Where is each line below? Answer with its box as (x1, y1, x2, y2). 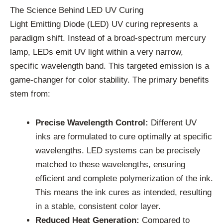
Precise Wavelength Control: (35, 117, 148, 127)
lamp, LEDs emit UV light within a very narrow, (10, 47, 183, 57)
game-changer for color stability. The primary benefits (10, 75, 209, 85)
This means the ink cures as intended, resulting (35, 187, 212, 197)
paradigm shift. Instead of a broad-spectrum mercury (10, 33, 206, 43)
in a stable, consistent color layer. (35, 201, 161, 211)
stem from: (10, 89, 50, 99)
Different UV (148, 117, 197, 127)
